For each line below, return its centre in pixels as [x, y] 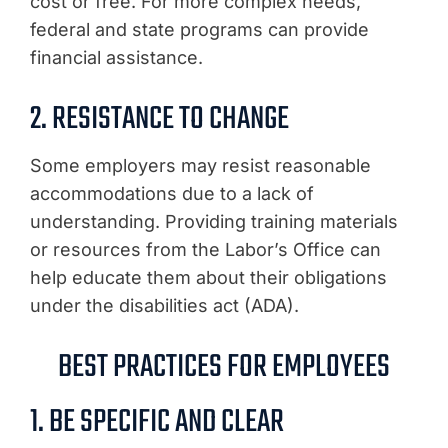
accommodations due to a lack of [172, 193]
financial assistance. [116, 57]
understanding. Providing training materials [214, 221]
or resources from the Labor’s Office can [205, 249]
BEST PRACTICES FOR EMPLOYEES [224, 367]
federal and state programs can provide [199, 29]
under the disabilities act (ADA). [164, 305]
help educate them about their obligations [208, 277]
